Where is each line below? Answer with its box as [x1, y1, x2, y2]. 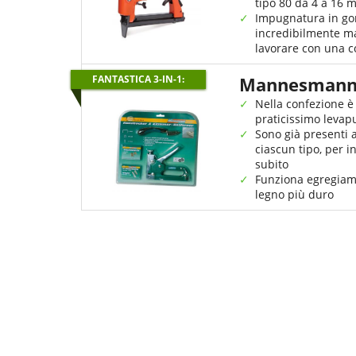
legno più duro [255, 187, 334, 202]
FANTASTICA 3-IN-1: [92, 72, 184, 86]
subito [255, 157, 288, 172]
